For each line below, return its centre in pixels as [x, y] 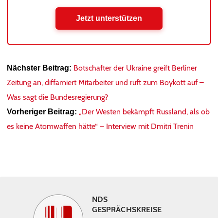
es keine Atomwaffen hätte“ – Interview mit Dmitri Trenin [100, 126]
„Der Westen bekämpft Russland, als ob [144, 112]
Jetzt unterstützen [109, 18]
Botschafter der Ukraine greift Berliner [135, 68]
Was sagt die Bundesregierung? [57, 97]
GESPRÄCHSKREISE [127, 209]
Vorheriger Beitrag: [42, 112]
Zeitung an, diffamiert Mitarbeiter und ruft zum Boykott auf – [105, 82]
